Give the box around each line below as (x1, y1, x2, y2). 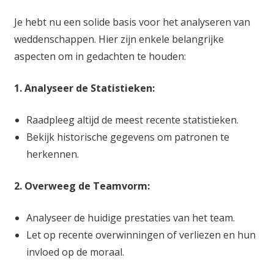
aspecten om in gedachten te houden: (13, 49, 186, 63)
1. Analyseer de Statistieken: (13, 81, 155, 95)
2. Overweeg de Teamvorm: (13, 179, 150, 193)
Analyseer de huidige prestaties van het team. (26, 210, 235, 224)
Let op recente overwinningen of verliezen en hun (26, 228, 256, 242)
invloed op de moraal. (26, 245, 124, 259)
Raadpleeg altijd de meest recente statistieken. (26, 113, 239, 127)
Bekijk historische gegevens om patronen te (26, 130, 229, 144)
